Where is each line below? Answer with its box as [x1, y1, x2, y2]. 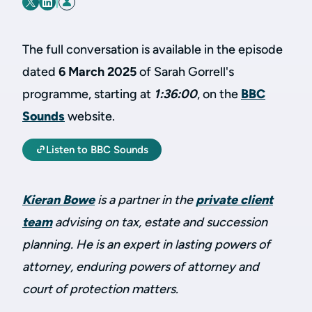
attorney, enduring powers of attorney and [22, 259, 259, 274]
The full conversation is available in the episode [22, 42, 283, 57]
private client [196, 192, 273, 208]
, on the [197, 86, 241, 102]
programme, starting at [22, 86, 154, 102]
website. [65, 109, 115, 124]
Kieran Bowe [22, 192, 95, 208]
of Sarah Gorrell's [136, 64, 234, 79]
